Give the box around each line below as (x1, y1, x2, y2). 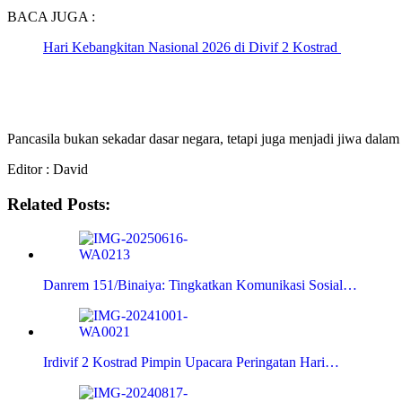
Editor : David (7, 161, 88, 177)
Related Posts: (7, 194, 110, 214)
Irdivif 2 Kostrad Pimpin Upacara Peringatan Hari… (43, 354, 339, 371)
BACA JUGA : (7, 8, 95, 24)
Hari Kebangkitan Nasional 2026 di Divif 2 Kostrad (43, 39, 341, 55)
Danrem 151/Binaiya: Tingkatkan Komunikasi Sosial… (43, 277, 357, 293)
